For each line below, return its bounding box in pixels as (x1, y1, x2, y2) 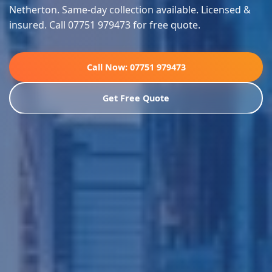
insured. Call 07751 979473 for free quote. (9, 18, 200, 32)
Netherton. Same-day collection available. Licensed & (9, 3, 251, 17)
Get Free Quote (103, 92, 169, 104)
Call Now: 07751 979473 (86, 61, 186, 73)
